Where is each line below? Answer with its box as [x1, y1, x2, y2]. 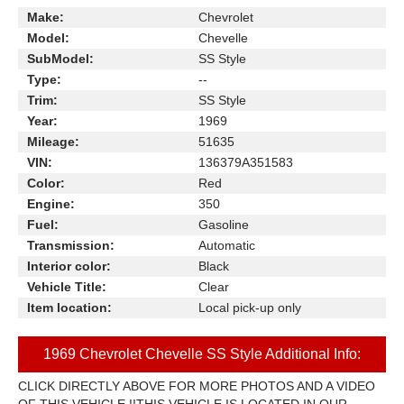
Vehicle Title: [27, 280, 106, 294]
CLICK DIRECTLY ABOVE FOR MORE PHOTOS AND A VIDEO [18, 379, 375, 393]
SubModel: [27, 51, 94, 66]
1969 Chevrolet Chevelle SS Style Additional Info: [43, 346, 361, 362]
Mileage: [27, 134, 79, 149]
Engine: [27, 197, 75, 211]
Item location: [27, 300, 112, 315]
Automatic [198, 238, 255, 252]
